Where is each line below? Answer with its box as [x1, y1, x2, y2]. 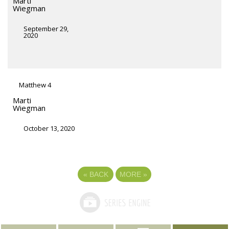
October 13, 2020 [24, 124, 75, 133]
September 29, [24, 24, 68, 34]
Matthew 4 [19, 80, 51, 90]
